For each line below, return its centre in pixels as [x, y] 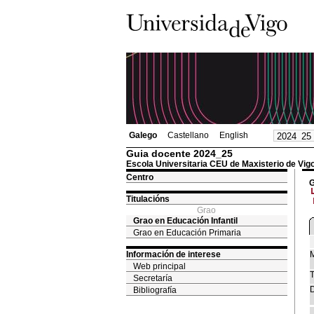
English [233, 135]
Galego [143, 135]
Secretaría [152, 278]
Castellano [188, 135]
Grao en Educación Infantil [185, 221]
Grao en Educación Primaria [187, 233]
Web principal [159, 266]
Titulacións [148, 199]
